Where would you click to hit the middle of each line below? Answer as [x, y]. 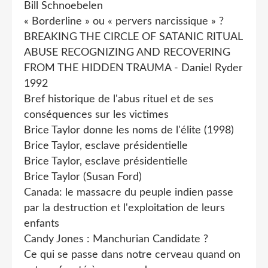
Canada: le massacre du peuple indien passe [129, 192]
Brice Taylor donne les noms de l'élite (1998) [129, 130]
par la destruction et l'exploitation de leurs [124, 208]
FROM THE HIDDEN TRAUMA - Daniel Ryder [133, 68]
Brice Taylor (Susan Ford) [83, 177]
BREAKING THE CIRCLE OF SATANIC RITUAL [133, 37]
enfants [42, 223]
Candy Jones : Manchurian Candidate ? [116, 239]
